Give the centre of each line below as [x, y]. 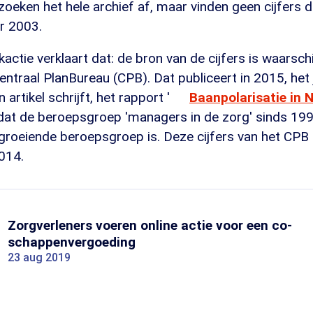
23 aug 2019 [39, 258]
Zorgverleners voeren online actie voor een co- [150, 226]
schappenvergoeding [72, 242]
